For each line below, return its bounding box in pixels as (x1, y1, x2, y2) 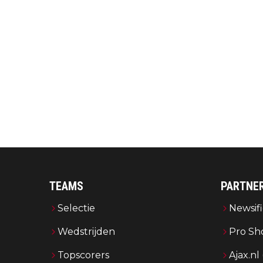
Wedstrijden (58, 225, 115, 237)
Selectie (58, 202, 95, 214)
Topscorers (58, 249, 109, 261)
